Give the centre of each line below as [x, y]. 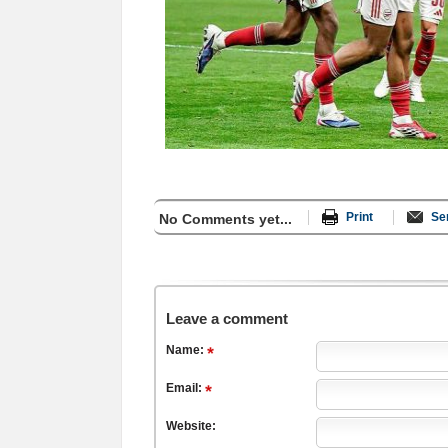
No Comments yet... [225, 219]
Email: [185, 388]
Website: [191, 426]
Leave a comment [227, 318]
